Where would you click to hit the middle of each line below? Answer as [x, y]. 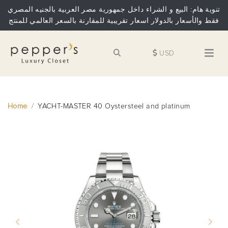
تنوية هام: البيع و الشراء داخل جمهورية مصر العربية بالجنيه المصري [114, 10]
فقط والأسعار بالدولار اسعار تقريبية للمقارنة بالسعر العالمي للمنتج [114, 21]
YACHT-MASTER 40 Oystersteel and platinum [114, 106]
